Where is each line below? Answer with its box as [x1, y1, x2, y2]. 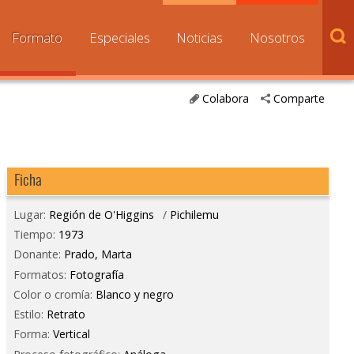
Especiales [88, 28, 150, 47]
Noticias [176, 28, 224, 47]
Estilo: [13, 307, 47, 322]
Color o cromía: [13, 286, 96, 302]
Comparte [273, 91, 326, 107]
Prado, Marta [63, 247, 132, 262]
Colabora [201, 91, 249, 107]
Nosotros [250, 28, 306, 47]
